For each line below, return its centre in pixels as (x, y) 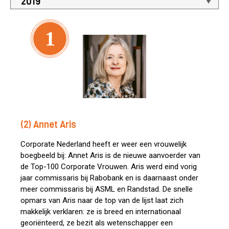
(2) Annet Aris (48, 125)
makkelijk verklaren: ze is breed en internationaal (101, 212)
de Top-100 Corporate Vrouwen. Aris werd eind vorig (109, 167)
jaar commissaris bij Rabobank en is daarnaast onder (109, 178)
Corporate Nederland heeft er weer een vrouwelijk (104, 144)
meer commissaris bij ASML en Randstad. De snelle (107, 189)
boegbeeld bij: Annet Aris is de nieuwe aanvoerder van (110, 155)
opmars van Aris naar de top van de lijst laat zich (102, 200)
